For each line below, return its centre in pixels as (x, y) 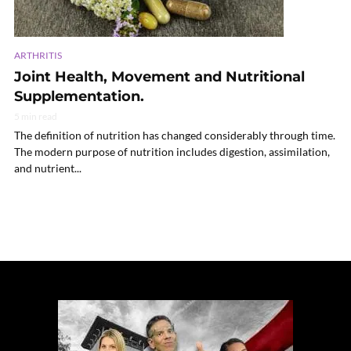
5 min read (36, 117)
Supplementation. (79, 97)
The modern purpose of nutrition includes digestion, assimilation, (172, 152)
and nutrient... (48, 168)
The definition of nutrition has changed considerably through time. (175, 136)
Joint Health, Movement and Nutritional (159, 77)
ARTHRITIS (38, 56)
